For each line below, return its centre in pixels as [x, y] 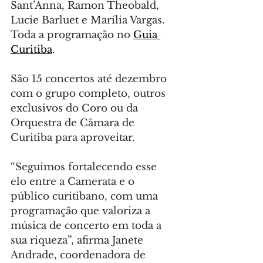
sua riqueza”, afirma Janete [78, 241]
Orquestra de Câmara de [74, 123]
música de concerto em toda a [87, 226]
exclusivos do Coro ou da [76, 109]
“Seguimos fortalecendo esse [85, 167]
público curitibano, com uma [86, 197]
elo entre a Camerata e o [74, 182]
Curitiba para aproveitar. [73, 138]
